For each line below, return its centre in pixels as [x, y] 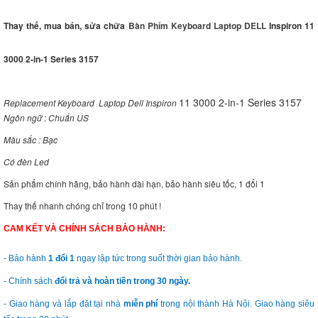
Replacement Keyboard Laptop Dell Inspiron [91, 103]
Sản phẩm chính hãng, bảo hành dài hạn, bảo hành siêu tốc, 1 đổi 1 [134, 184]
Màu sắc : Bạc [31, 140]
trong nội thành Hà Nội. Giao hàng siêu [236, 304]
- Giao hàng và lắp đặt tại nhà [64, 304]
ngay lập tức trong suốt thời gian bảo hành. [158, 259]
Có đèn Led [26, 162]
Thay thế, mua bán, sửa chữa [66, 26]
